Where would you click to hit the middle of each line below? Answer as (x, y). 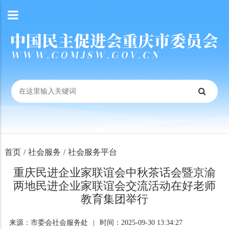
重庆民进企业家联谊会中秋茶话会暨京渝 (114, 173)
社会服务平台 (92, 152)
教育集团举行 (114, 199)
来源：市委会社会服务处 (48, 223)
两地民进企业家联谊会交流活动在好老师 (114, 186)
